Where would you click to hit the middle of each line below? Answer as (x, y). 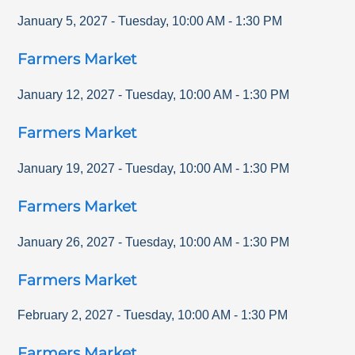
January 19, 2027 (67, 168)
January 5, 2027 (63, 21)
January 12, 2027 (67, 95)
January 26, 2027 (67, 242)
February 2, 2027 (66, 315)
